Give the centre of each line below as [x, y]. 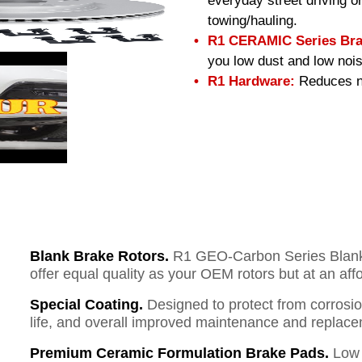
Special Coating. [86, 305]
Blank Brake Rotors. [101, 256]
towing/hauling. [253, 21]
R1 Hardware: [251, 81]
